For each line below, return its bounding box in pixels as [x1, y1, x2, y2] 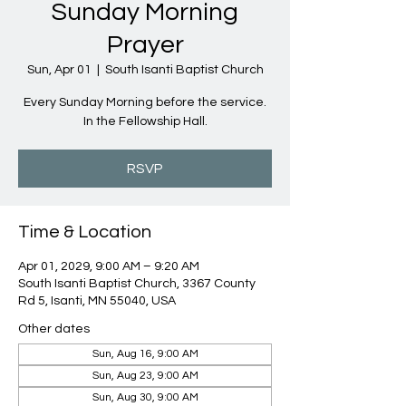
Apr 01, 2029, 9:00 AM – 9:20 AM [18, 260, 199, 273]
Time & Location [18, 223, 151, 241]
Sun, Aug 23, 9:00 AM [92, 370, 198, 382]
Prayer [106, 32, 184, 58]
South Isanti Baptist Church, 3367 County [18, 277, 256, 290]
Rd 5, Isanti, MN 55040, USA [18, 295, 176, 307]
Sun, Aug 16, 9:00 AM [92, 348, 198, 360]
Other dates [18, 323, 90, 335]
